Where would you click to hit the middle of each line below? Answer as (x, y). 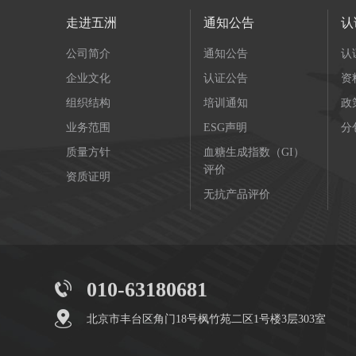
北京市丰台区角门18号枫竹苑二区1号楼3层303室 (207, 319)
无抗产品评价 (236, 194)
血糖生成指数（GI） (253, 152)
